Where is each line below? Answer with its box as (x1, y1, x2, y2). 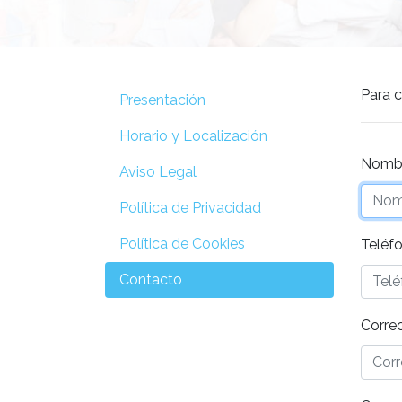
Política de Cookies (119, 234, 245, 252)
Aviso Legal (119, 162, 197, 180)
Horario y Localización (119, 127, 267, 144)
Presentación (119, 91, 205, 109)
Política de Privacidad (119, 198, 261, 216)
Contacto (119, 270, 182, 288)
